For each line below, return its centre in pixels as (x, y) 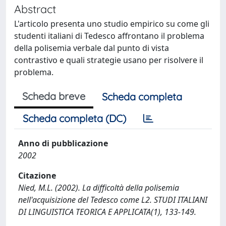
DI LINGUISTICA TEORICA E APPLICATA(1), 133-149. (107, 212)
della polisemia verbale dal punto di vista (92, 48)
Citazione (37, 176)
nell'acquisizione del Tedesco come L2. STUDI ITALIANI (113, 200)
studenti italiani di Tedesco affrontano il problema (109, 36)
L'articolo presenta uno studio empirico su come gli (112, 24)
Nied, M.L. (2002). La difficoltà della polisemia (99, 188)
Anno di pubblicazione (63, 143)
